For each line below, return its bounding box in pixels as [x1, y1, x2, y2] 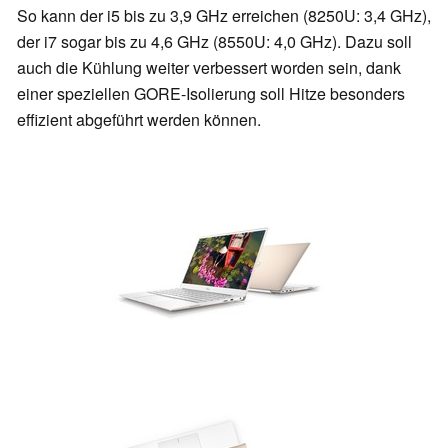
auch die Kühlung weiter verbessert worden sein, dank [17, 56, 401, 80]
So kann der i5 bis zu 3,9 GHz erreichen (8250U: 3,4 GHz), [17, 4, 431, 28]
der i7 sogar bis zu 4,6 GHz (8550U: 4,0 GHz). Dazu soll [17, 30, 412, 54]
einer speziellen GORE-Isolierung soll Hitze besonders [17, 82, 405, 106]
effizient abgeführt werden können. [17, 108, 261, 132]
